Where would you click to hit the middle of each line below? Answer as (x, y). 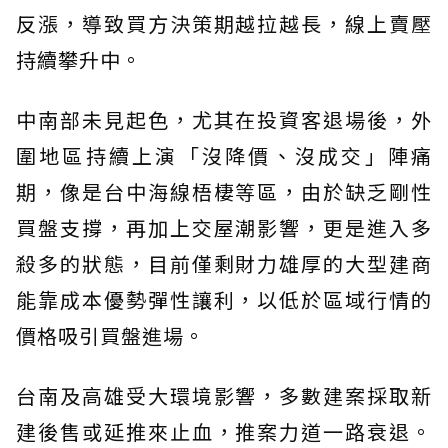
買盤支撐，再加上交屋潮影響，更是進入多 (224, 228)
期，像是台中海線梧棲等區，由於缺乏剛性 (224, 192)
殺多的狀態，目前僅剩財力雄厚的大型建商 (224, 264)
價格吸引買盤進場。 (110, 336)
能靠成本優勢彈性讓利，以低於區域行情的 (224, 300)
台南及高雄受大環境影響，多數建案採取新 (224, 396)
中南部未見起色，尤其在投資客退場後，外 (224, 120)
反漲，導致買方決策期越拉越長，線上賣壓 (224, 24)
